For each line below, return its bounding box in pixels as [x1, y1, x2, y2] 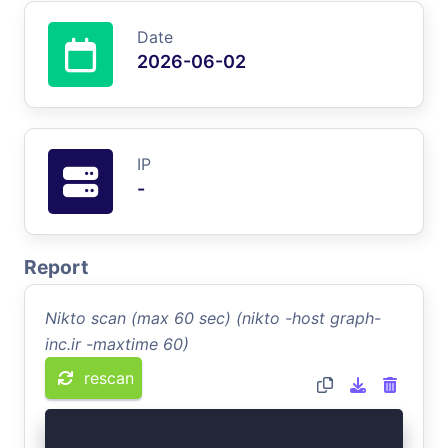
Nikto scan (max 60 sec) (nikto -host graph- [45, 307, 381, 328]
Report [24, 254, 88, 279]
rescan [84, 367, 134, 388]
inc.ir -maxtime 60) [45, 333, 189, 354]
